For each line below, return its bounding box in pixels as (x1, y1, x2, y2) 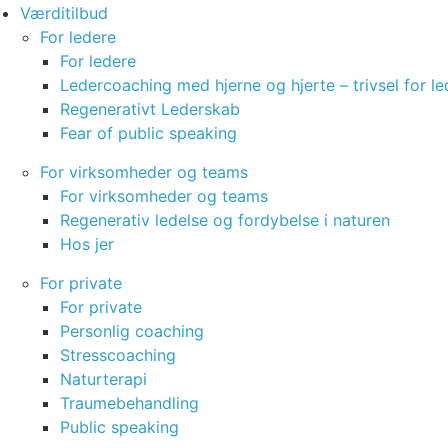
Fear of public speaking (60, 123, 237, 143)
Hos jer (60, 234, 114, 254)
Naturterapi (60, 369, 147, 389)
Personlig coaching (60, 321, 204, 341)
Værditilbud (20, 3, 108, 23)
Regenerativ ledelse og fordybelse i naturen (60, 210, 390, 230)
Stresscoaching (60, 345, 176, 365)
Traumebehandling (60, 393, 199, 413)
